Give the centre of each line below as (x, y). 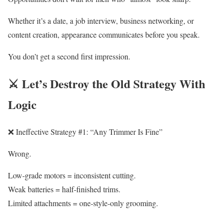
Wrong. (20, 153)
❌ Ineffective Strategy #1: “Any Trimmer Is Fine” (85, 131)
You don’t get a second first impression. (69, 56)
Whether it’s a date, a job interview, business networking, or (101, 21)
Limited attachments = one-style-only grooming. (83, 203)
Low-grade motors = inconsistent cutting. (72, 175)
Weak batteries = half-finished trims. (64, 189)
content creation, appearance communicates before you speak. (104, 34)
